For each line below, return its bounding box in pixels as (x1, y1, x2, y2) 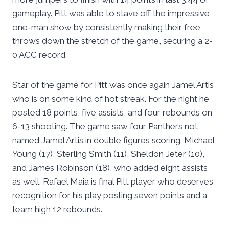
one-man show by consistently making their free (12, 22, 200, 33)
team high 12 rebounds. (12, 204, 102, 215)
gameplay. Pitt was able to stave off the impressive (12, 8, 210, 19)
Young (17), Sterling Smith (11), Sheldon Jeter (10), (12, 149, 204, 159)
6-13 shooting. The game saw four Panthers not (12, 121, 198, 132)
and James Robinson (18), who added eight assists (12, 163, 208, 173)
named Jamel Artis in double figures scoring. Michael (12, 135, 214, 146)
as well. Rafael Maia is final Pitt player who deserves (12, 176, 213, 187)
